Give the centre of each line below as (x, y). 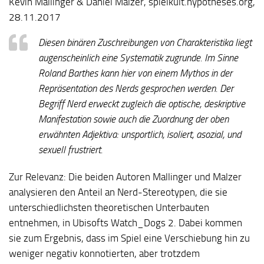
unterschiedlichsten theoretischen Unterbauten (109, 207)
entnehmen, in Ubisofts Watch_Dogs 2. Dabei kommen (126, 222)
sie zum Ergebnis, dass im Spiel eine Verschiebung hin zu (129, 238)
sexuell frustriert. (70, 149)
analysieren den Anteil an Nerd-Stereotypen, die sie (118, 192)
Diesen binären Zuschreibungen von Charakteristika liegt (145, 42)
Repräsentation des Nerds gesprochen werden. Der (136, 88)
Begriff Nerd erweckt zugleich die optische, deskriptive (142, 103)
